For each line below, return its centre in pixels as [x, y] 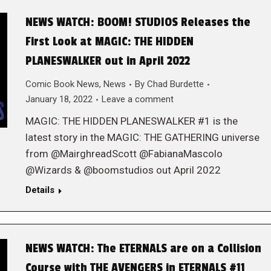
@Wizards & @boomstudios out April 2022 [123, 170]
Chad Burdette [175, 84]
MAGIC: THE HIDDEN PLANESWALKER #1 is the [131, 121]
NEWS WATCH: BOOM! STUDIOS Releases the [138, 22]
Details [40, 190]
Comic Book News [62, 84]
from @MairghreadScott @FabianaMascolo [124, 154]
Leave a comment [137, 99]
